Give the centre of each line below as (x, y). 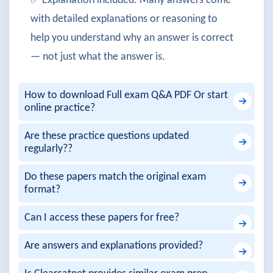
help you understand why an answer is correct (132, 38)
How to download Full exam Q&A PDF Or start (126, 95)
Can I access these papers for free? (102, 218)
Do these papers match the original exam (115, 177)
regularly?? (48, 149)
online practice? (60, 108)
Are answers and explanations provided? (114, 246)
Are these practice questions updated (107, 136)
